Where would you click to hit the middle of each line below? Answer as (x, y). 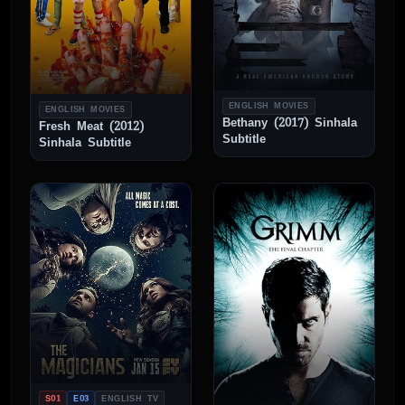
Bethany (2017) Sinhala (290, 122)
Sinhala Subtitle (85, 143)
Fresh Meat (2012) (91, 127)
